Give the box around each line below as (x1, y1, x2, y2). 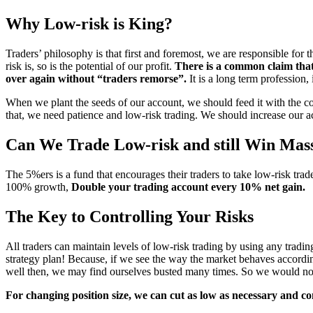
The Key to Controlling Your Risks (6, 207, 254, 226)
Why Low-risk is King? (6, 15, 173, 34)
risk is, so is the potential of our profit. (6, 60, 175, 73)
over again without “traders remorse (6, 73, 178, 85)
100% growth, (6, 180, 71, 193)
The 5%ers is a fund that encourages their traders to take (6, 168, 252, 180)
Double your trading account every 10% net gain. (71, 180, 305, 193)
